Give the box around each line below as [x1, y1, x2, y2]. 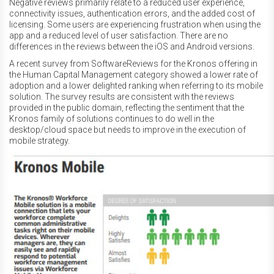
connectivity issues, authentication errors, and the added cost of [9, 9, 255, 18]
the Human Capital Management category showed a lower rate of [9, 70, 258, 80]
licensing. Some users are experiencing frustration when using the [9, 20, 261, 29]
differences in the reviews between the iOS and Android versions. [9, 42, 254, 51]
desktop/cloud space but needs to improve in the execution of [9, 125, 246, 135]
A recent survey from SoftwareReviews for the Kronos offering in [9, 59, 257, 68]
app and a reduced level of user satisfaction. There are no [9, 31, 228, 40]
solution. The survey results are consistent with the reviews [9, 92, 234, 102]
